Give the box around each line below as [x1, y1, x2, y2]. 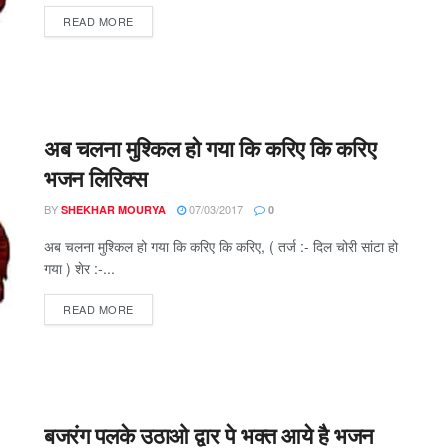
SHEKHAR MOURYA [61, 201, 166, 217]
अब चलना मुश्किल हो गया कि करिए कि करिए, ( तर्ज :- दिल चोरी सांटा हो [44, 235, 398, 256]
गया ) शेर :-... [44, 257, 115, 278]
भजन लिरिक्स [44, 161, 148, 194]
